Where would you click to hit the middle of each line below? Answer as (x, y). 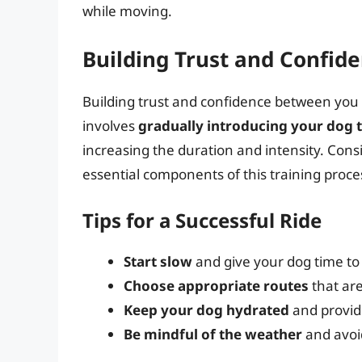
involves (110, 125)
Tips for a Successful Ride (202, 221)
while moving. (127, 11)
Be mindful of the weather (213, 335)
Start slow (158, 262)
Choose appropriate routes (216, 286)
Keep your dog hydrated (206, 310)
